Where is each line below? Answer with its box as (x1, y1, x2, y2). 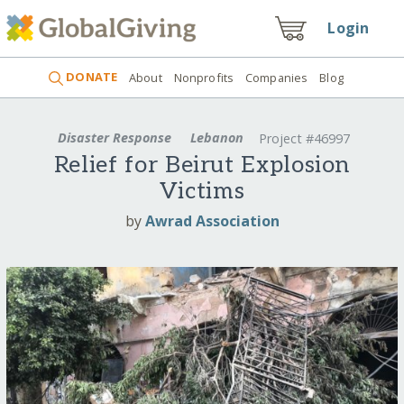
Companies (245, 69, 308, 86)
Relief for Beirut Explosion (53, 151, 351, 180)
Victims (159, 178, 245, 207)
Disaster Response (54, 128, 176, 146)
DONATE (63, 69, 118, 86)
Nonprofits (173, 69, 234, 86)
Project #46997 (258, 130, 350, 148)
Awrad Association (144, 210, 280, 231)
